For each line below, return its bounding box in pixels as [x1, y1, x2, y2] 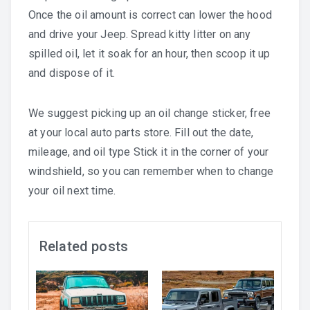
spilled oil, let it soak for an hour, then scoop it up [28, 47, 271, 61]
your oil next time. [28, 184, 116, 198]
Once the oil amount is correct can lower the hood [28, 8, 272, 22]
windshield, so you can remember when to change [28, 165, 274, 179]
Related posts [39, 238, 129, 255]
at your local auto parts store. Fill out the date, [28, 126, 254, 140]
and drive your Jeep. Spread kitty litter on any [28, 28, 251, 42]
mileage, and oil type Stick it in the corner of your [28, 145, 269, 159]
